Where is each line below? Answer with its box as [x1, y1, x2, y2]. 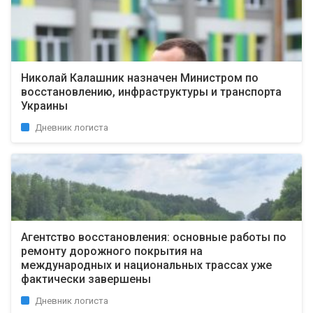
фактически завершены [21, 272, 151, 286]
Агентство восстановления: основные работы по [21, 231, 286, 244]
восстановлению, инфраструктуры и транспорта [21, 85, 282, 99]
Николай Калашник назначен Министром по [21, 71, 259, 85]
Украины [21, 99, 68, 112]
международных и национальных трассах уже [21, 259, 272, 272]
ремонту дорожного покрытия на [21, 245, 203, 258]
